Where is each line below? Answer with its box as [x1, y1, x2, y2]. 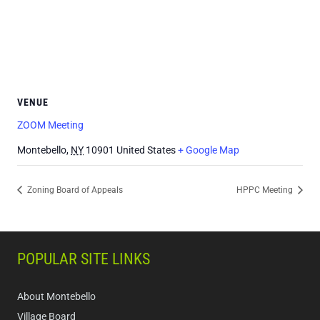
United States [116, 144, 176, 156]
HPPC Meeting [236, 185, 295, 196]
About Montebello [17, 291, 96, 304]
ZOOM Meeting [17, 119, 84, 131]
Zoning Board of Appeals [25, 185, 123, 196]
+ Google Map [178, 144, 239, 156]
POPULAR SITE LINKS [17, 250, 150, 269]
